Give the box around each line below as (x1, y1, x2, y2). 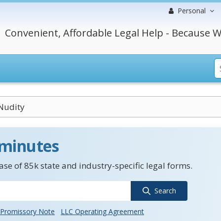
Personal (178, 6, 206, 15)
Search (154, 186, 176, 195)
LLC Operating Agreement (61, 207, 144, 216)
